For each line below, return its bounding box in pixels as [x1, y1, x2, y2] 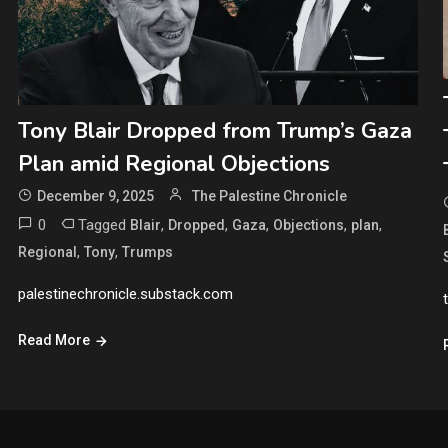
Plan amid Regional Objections [17, 149, 330, 180]
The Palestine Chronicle [191, 188, 347, 205]
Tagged [77, 216, 130, 235]
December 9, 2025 [36, 188, 154, 205]
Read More [17, 332, 90, 349]
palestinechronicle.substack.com [17, 285, 233, 304]
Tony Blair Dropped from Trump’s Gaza [17, 116, 412, 147]
